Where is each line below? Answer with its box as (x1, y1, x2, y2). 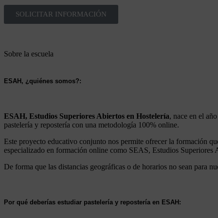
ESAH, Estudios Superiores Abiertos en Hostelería (4, 112, 169, 120)
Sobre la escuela (4, 49, 54, 58)
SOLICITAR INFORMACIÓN (16, 10, 107, 18)
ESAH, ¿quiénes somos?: (4, 77, 81, 85)
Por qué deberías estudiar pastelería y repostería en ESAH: (4, 199, 181, 206)
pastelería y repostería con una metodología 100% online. (4, 121, 179, 129)
